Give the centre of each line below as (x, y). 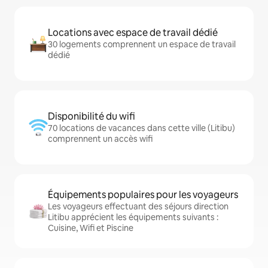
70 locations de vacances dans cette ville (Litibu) (141, 128)
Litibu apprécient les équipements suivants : (133, 217)
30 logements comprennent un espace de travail (142, 45)
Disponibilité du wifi (92, 117)
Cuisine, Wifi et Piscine (91, 228)
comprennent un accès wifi (100, 139)
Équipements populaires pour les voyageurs (143, 195)
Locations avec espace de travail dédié (133, 33)
